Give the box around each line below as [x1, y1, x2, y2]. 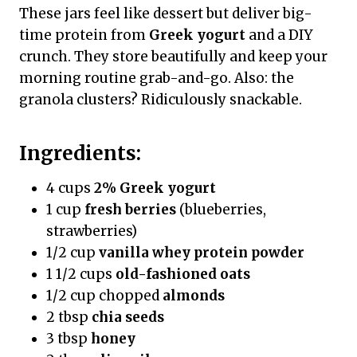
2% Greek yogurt [94, 179, 216, 198]
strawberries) [46, 222, 137, 241]
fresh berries [84, 201, 176, 219]
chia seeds [92, 308, 164, 327]
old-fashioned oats [116, 265, 250, 284]
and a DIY [245, 26, 312, 45]
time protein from [19, 26, 149, 45]
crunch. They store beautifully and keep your [19, 48, 328, 66]
